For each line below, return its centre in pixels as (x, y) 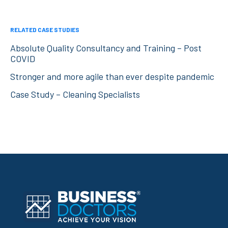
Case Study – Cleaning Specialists (75, 94)
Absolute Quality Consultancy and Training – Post (106, 48)
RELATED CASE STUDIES (45, 30)
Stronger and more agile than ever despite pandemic (112, 77)
